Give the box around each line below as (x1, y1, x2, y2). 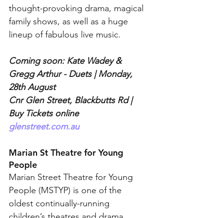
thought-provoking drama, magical (9, 3, 146, 14)
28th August (9, 82, 55, 92)
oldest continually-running (9, 198, 112, 209)
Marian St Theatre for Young (9, 147, 126, 158)
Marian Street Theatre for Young (9, 172, 135, 182)
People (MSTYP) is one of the (9, 185, 124, 196)
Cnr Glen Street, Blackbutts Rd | (9, 95, 135, 106)
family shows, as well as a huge (9, 16, 130, 27)
